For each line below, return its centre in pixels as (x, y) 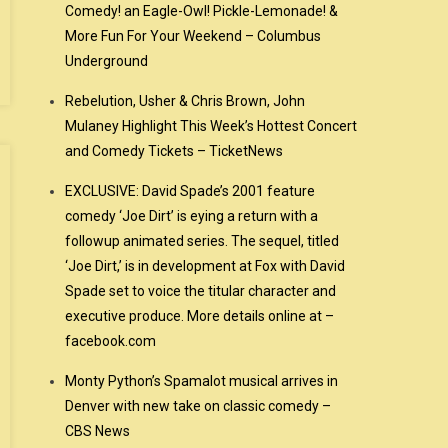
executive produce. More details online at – (200, 316)
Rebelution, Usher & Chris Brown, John (185, 101)
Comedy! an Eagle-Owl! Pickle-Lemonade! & (202, 11)
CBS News (98, 431)
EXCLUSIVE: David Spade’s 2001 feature (190, 191)
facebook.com (111, 341)
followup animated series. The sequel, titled (202, 241)
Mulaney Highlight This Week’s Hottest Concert (211, 126)
